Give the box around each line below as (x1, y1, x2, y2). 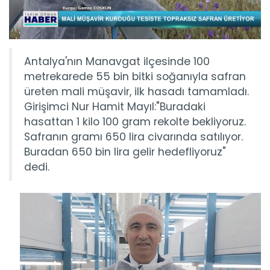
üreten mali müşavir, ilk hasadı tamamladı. (24, 84, 249, 99)
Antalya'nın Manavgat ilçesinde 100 (24, 54, 210, 69)
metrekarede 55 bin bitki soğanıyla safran (24, 69, 246, 84)
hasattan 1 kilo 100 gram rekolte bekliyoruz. (24, 115, 246, 130)
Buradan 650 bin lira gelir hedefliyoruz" (24, 145, 226, 160)
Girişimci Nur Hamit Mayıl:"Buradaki (24, 99, 206, 115)
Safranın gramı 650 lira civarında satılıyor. (24, 130, 243, 145)
